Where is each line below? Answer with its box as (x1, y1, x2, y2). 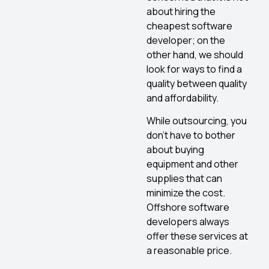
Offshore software (147, 200, 229, 214)
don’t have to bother (147, 128, 235, 142)
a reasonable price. (147, 243, 232, 257)
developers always (147, 214, 229, 228)
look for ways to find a (147, 62, 242, 76)
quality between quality (147, 76, 247, 90)
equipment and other (147, 157, 238, 171)
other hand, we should (147, 47, 243, 61)
